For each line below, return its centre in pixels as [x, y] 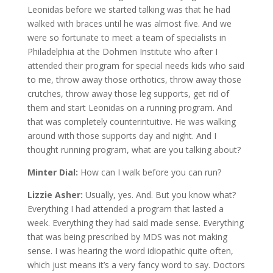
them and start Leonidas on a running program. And [129, 107]
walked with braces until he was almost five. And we [129, 23]
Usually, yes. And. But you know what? [160, 194]
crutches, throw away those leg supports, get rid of [128, 93]
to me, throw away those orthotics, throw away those [134, 79]
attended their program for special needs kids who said [136, 65]
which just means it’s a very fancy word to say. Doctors [136, 264]
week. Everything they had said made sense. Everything [135, 222]
